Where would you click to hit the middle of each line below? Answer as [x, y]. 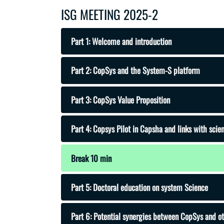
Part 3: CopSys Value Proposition [120, 99]
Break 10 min [91, 158]
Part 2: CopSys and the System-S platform [135, 70]
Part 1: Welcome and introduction [121, 41]
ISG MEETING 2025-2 [109, 14]
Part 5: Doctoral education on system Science [139, 187]
